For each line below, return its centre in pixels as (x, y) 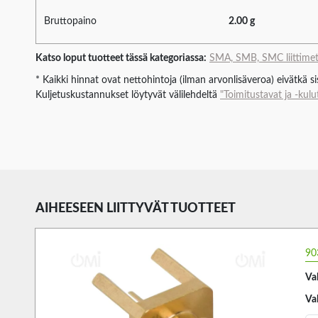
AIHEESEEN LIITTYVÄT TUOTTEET (136, 208)
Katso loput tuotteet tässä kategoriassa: (121, 58)
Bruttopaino (70, 21)
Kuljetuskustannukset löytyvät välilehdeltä (128, 95)
